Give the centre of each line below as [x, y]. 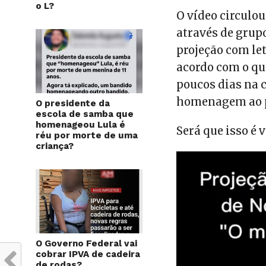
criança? [55, 146]
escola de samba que [85, 114]
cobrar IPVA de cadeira [88, 254]
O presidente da [73, 103]
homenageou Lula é [80, 124]
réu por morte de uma [87, 135]
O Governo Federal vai [86, 243]
